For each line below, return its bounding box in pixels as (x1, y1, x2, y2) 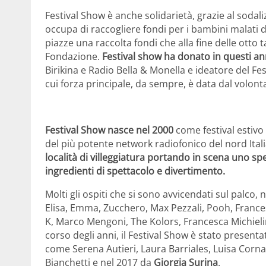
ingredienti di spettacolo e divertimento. (45, 164, 227, 178)
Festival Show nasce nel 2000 (45, 123, 173, 137)
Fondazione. (45, 50, 102, 64)
